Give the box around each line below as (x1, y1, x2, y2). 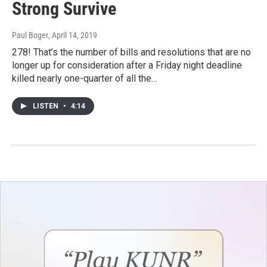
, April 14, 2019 (48, 30, 97, 41)
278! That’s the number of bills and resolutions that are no (12, 46, 251, 58)
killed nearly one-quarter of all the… (12, 73, 157, 85)
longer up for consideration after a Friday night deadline (12, 60, 242, 72)
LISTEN (33, 102, 60, 111)
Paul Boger (12, 30, 48, 41)
